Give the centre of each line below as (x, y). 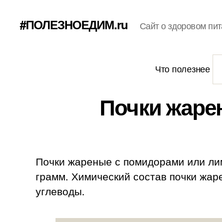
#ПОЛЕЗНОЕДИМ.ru (74, 24)
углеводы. (60, 191)
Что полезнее (184, 68)
